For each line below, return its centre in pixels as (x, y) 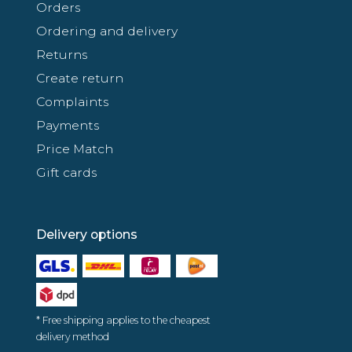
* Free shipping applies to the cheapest (123, 320)
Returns (62, 54)
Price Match (75, 148)
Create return (80, 78)
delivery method (73, 336)
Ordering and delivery (107, 31)
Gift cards (66, 172)
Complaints (72, 101)
